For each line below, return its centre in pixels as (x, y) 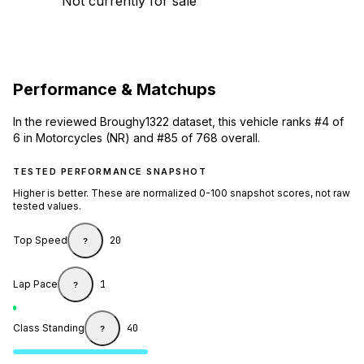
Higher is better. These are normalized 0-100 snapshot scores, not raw (182, 193)
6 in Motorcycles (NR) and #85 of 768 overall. (136, 138)
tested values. (47, 206)
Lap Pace (35, 284)
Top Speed (40, 240)
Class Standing (49, 328)
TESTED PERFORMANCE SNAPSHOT (110, 172)
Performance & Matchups (115, 89)
